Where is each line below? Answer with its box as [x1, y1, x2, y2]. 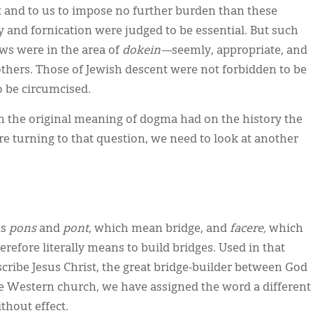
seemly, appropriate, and [172, 45, 307, 57]
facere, [230, 224, 269, 235]
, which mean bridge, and [89, 224, 230, 235]
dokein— [122, 45, 172, 57]
